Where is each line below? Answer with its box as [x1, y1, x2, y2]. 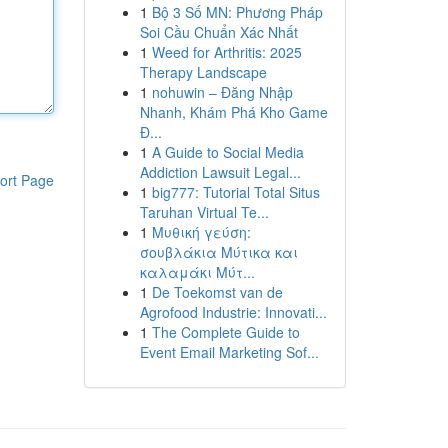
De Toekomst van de [151, 282, 283, 302]
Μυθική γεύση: [151, 222, 251, 242]
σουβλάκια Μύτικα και [139, 242, 298, 262]
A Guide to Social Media [151, 142, 304, 162]
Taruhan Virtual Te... [139, 202, 269, 222]
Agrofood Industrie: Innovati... [139, 302, 327, 322]
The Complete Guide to [151, 322, 300, 342]
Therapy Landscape [139, 62, 267, 82]
